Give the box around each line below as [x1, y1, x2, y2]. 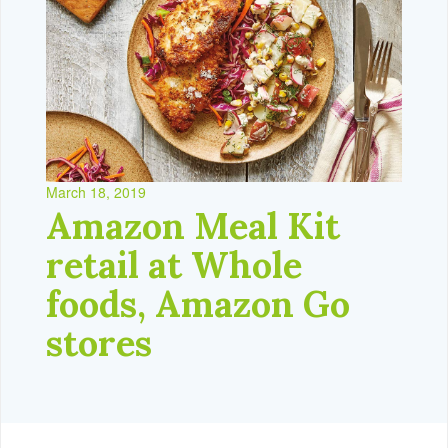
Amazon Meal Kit [46, 202, 340, 249]
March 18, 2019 [46, 181, 146, 202]
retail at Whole [46, 241, 302, 288]
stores [46, 319, 152, 366]
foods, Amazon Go [46, 280, 350, 327]
